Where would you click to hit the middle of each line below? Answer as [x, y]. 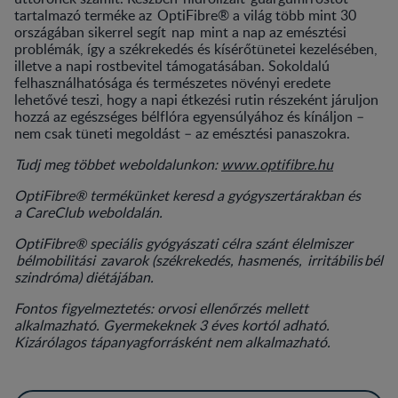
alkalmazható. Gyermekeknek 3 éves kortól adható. [172, 325]
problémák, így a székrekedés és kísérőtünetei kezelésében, [196, 48]
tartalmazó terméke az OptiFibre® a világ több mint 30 [185, 15]
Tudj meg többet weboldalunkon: [118, 164]
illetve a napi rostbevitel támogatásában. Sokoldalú [172, 65]
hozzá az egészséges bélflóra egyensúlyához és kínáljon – [189, 116]
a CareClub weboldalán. [91, 212]
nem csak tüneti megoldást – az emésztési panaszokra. [186, 133]
